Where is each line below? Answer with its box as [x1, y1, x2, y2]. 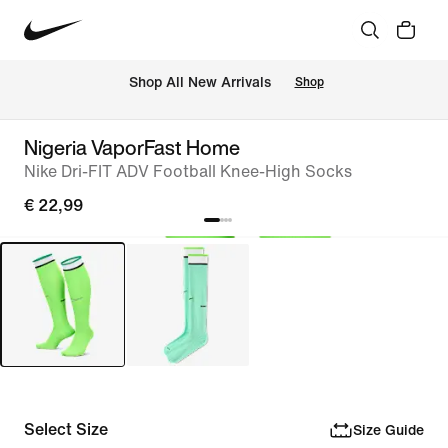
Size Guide [352, 422, 424, 438]
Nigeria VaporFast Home [24, 133, 240, 162]
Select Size [24, 421, 108, 438]
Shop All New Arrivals [128, 75, 271, 91]
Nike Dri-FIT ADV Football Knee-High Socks [24, 163, 352, 180]
